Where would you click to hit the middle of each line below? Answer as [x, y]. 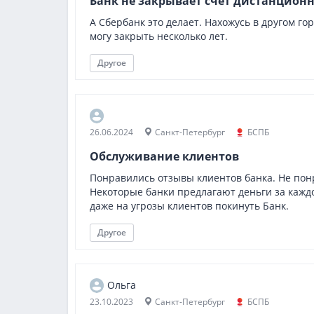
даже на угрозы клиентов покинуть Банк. [189, 206]
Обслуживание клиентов [164, 156]
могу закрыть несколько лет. [159, 36]
